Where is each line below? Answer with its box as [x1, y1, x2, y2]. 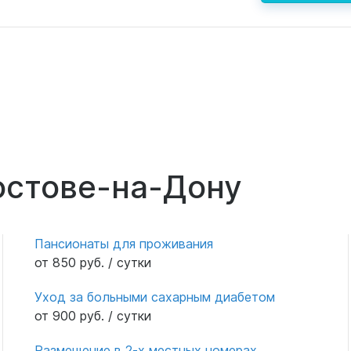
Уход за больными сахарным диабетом [34, 288, 275, 305]
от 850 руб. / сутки [34, 254, 151, 270]
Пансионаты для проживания [34, 235, 213, 251]
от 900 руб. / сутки [34, 307, 151, 324]
